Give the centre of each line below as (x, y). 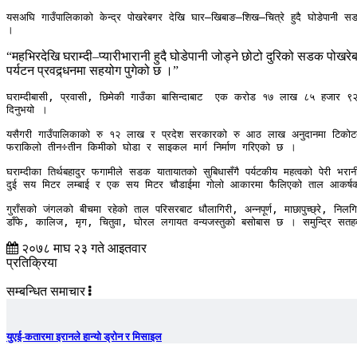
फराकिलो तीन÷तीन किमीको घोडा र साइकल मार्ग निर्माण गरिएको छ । (151, 147)
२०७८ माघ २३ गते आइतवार (82, 249)
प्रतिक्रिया (32, 263)
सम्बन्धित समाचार (47, 292)
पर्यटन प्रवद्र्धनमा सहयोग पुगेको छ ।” (92, 71)
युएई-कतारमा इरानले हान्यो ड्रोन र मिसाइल (84, 337)
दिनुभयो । (30, 110)
